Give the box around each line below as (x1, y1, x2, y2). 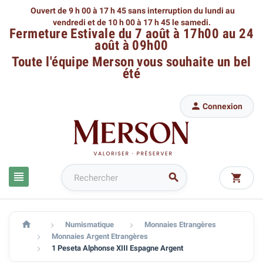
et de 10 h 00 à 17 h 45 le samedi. (87, 18, 211, 27)
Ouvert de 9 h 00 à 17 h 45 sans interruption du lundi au (28, 6, 235, 15)
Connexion (203, 102, 242, 111)
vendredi (52, 18, 87, 27)
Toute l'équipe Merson (12, 54, 137, 70)
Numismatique (65, 220, 114, 229)
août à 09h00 (95, 38, 168, 53)
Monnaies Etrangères (144, 220, 216, 229)
